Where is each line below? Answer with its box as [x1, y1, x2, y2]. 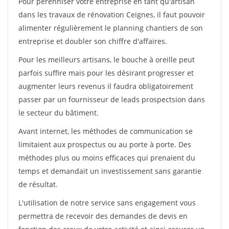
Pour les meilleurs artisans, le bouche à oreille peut [18, 55, 195, 64]
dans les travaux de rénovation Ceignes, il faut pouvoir [18, 10, 205, 19]
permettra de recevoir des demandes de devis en [18, 211, 188, 221]
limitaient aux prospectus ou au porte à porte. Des [18, 140, 191, 149]
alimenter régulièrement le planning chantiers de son [18, 23, 203, 33]
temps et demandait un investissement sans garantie [18, 166, 201, 176]
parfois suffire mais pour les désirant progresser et [18, 68, 194, 78]
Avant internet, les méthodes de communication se [18, 126, 193, 136]
